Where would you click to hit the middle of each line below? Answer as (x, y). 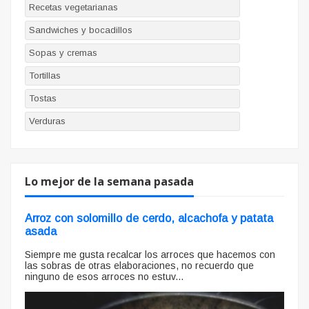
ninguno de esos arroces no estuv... (104, 277)
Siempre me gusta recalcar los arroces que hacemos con (150, 255)
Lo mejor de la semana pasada (109, 181)
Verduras (47, 121)
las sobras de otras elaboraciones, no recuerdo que (139, 266)
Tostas (43, 98)
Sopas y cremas (63, 53)
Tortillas (45, 76)
